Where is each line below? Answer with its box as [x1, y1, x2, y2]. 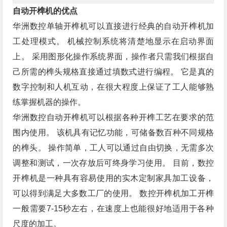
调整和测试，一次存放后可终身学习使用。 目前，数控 [13, 159, 214, 168]
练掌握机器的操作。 [13, 98, 86, 107]
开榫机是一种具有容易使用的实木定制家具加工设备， [13, 174, 214, 183]
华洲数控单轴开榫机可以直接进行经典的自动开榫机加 [13, 22, 214, 31]
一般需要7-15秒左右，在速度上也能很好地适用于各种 [13, 204, 214, 213]
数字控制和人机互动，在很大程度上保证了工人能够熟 [13, 83, 214, 92]
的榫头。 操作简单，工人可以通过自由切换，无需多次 [13, 143, 214, 153]
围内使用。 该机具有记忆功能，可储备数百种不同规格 [13, 128, 214, 137]
